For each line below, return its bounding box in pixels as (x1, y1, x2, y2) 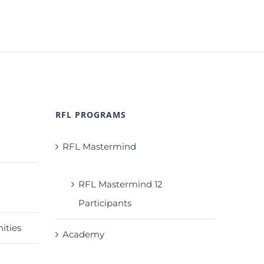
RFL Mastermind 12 (78, 179, 163, 190)
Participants (78, 197, 131, 209)
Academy (62, 229, 104, 240)
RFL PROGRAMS (55, 109, 126, 120)
